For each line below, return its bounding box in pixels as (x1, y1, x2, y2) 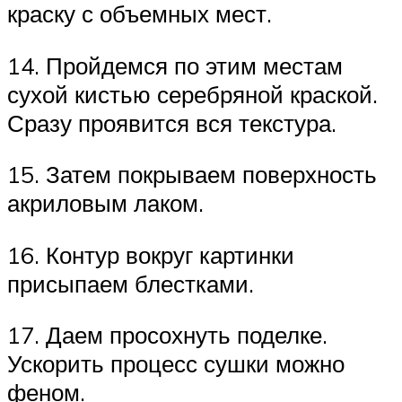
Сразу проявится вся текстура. (7, 108, 336, 137)
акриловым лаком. (7, 188, 204, 218)
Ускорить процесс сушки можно (7, 349, 345, 379)
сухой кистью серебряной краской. (7, 79, 378, 109)
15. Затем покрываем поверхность (7, 160, 377, 189)
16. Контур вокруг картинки (7, 240, 294, 269)
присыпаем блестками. (7, 268, 254, 298)
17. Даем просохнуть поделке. (7, 320, 328, 350)
